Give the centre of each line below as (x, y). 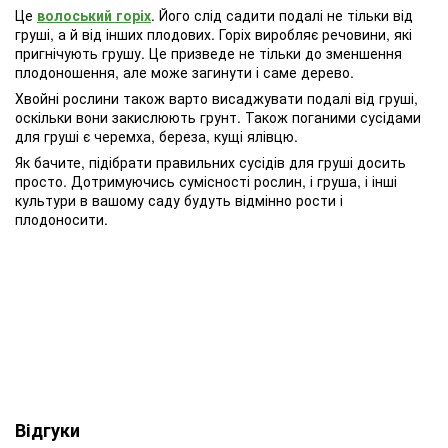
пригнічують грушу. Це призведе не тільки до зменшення (208, 52)
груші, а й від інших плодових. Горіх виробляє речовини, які (213, 33)
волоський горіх (94, 14)
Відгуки (47, 430)
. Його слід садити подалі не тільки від (282, 14)
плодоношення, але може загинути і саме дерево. (184, 71)
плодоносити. (61, 218)
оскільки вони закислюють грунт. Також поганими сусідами (218, 116)
